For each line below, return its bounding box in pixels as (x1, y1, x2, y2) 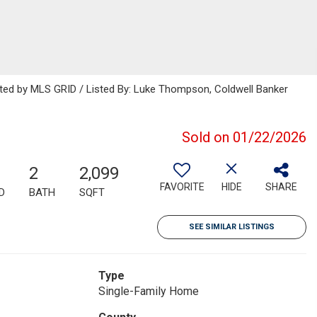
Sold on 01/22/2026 (182, 129, 306, 146)
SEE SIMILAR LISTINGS (189, 222, 275, 231)
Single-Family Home (98, 284, 199, 298)
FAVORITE (159, 181, 204, 192)
